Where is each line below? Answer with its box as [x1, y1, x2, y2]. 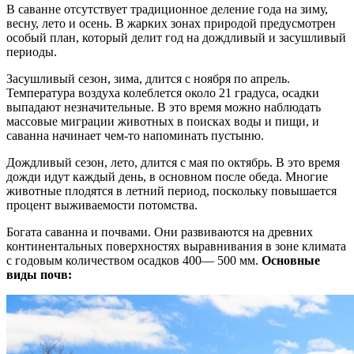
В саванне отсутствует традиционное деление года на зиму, [6, 2, 328, 17]
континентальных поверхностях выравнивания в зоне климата [6, 239, 346, 254]
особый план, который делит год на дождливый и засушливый [6, 31, 346, 45]
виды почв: [6, 268, 72, 282]
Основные [262, 254, 320, 268]
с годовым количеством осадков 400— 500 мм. [6, 254, 262, 268]
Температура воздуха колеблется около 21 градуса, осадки [6, 86, 319, 100]
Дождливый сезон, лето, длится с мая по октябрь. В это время [6, 156, 340, 170]
